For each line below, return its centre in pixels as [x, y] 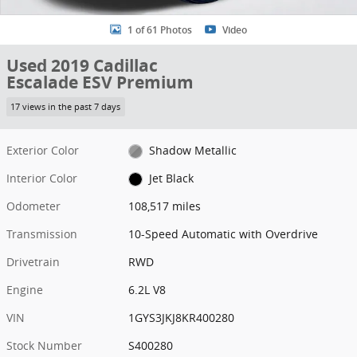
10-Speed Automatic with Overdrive [224, 233]
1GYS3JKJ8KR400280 [182, 317]
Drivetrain [33, 261]
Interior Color [42, 178]
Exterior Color [43, 150]
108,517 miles [165, 206]
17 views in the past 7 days [66, 106]
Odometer [33, 206]
